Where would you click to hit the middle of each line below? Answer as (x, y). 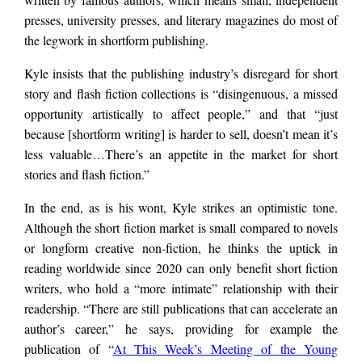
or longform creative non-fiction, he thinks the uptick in (181, 248)
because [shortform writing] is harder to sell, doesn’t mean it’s (181, 134)
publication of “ (68, 349)
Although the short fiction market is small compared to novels (181, 228)
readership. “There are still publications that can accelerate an (181, 309)
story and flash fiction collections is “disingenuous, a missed (181, 94)
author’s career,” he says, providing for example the (181, 329)
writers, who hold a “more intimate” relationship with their (181, 288)
